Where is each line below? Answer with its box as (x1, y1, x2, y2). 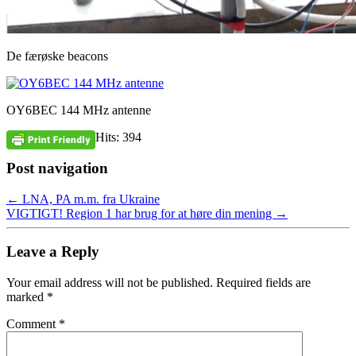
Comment (6, 317, 59, 331)
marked (6, 290, 47, 304)
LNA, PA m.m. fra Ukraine (19, 192, 160, 206)
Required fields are (216, 276, 311, 290)
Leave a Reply (6, 243, 99, 261)
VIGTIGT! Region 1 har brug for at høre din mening (6, 206, 275, 220)
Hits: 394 (95, 130, 141, 145)
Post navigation (6, 160, 108, 177)
